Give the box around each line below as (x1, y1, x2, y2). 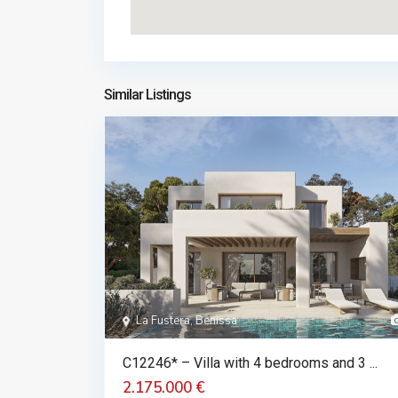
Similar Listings (104, 86, 191, 103)
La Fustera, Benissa (136, 313, 237, 329)
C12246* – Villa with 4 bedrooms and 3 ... (123, 354, 378, 371)
